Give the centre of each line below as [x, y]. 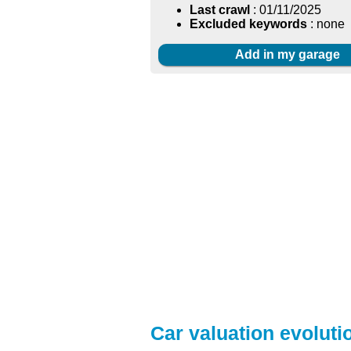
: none [326, 24]
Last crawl [220, 10]
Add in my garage [288, 55]
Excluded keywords [248, 24]
